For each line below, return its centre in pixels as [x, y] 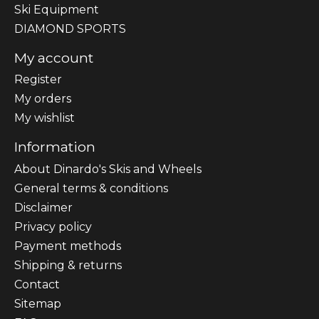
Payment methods [68, 246]
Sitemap [38, 303]
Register [38, 80]
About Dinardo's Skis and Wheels [108, 169]
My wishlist [45, 118]
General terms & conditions [91, 188]
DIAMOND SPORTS [70, 28]
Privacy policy [53, 226]
